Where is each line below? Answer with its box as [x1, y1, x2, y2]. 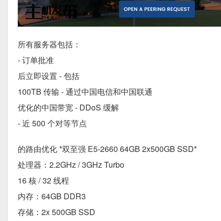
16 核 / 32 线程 [18, 174, 69, 186]
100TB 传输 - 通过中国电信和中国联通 [18, 85, 152, 97]
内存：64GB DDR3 [18, 190, 86, 202]
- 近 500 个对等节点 [18, 117, 87, 129]
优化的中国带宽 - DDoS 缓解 [18, 101, 119, 113]
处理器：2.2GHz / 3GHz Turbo [18, 158, 124, 170]
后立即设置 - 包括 [18, 70, 79, 81]
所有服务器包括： [18, 38, 81, 50]
